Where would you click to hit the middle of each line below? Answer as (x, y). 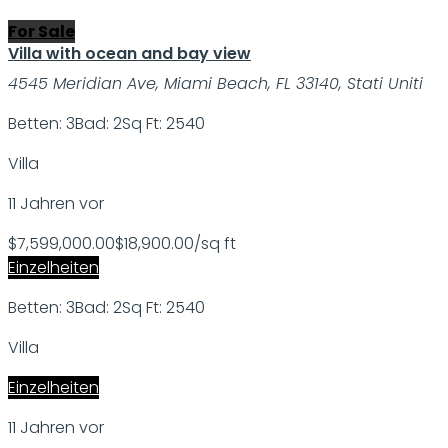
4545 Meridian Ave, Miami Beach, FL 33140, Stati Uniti (215, 84)
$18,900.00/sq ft (175, 244)
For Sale (41, 32)
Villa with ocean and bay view (129, 54)
